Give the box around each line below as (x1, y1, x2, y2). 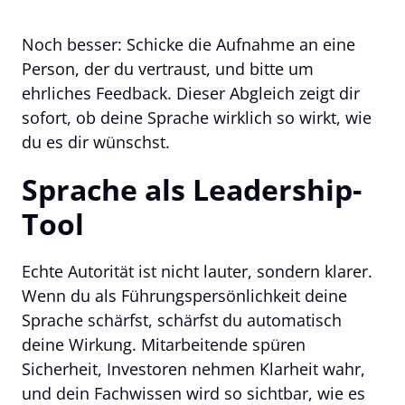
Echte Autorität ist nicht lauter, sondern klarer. (22, 259, 372, 282)
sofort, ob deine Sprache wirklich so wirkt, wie (22, 106, 372, 128)
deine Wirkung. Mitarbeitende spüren (22, 333, 306, 355)
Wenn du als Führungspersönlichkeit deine (22, 284, 347, 306)
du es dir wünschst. (22, 130, 170, 153)
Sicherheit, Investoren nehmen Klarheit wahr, (22, 357, 365, 380)
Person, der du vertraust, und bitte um (22, 57, 314, 80)
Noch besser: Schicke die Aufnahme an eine (22, 33, 355, 55)
